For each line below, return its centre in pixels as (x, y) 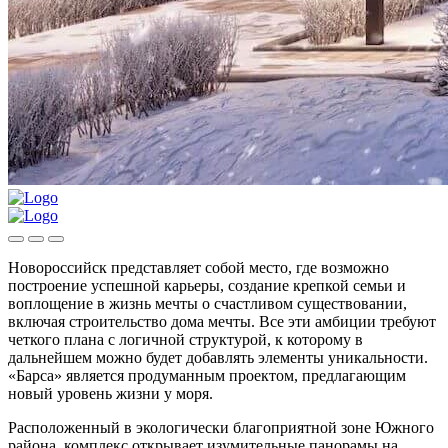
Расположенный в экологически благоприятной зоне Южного (221, 427)
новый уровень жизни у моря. (110, 393)
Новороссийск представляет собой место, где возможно (198, 267)
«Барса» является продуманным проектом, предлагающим (207, 375)
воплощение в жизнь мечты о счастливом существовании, (207, 303)
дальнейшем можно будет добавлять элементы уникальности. (218, 357)
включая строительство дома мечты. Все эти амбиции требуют (222, 321)
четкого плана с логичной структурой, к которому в (185, 339)
